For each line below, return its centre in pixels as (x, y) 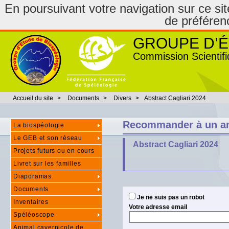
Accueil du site (33, 98)
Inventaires (31, 202)
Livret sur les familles (47, 164)
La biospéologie (39, 125)
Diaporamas (32, 176)
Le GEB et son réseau (48, 138)
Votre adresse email (158, 207)
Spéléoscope (34, 215)
